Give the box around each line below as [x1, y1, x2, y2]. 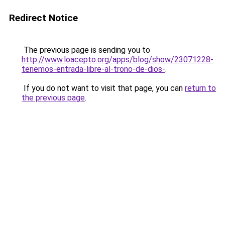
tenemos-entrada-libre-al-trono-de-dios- [22, 64, 165, 74]
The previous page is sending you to [22, 45, 150, 55]
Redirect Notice [9, 12, 78, 24]
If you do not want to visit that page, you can [22, 83, 185, 93]
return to [185, 83, 216, 93]
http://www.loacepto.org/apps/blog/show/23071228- [22, 55, 213, 64]
